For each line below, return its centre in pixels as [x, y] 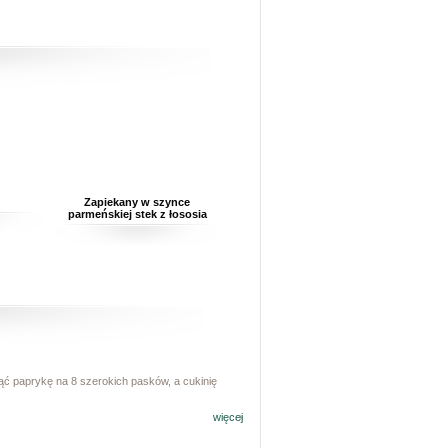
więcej [227, 417]
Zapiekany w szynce [137, 202]
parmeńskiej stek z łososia [137, 214]
